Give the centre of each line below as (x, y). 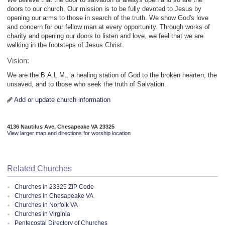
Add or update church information (62, 100)
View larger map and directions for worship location (69, 133)
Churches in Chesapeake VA (54, 196)
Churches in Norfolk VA (46, 205)
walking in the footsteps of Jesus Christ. (66, 45)
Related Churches (39, 168)
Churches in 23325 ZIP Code (54, 187)
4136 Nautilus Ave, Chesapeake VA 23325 (61, 126)
